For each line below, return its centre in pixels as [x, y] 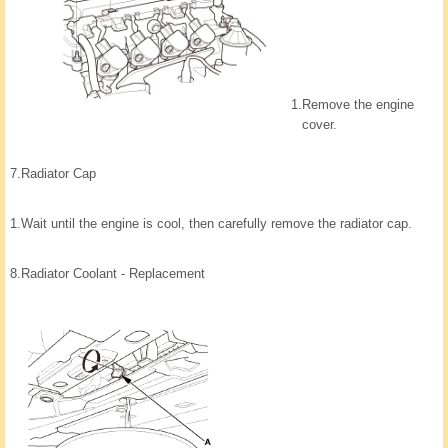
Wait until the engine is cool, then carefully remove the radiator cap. [216, 224]
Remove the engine [358, 105]
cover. [319, 125]
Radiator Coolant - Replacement [113, 274]
